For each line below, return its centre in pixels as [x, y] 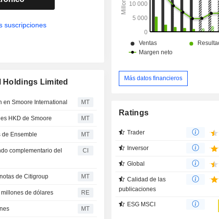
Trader [136, 132]
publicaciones [138, 189]
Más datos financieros [153, 78]
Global [136, 164]
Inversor [138, 148]
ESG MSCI [142, 204]
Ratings [134, 112]
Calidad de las [147, 179]
